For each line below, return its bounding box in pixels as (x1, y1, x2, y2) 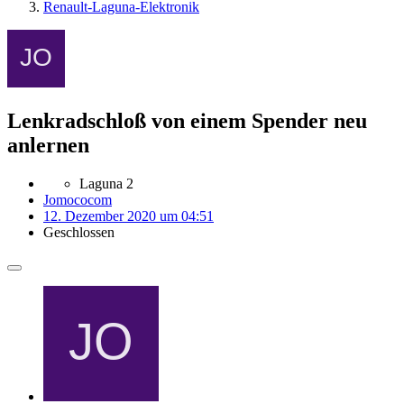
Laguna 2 (79, 175, 133, 191)
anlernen (7, 133, 89, 157)
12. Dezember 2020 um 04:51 (43, 207, 214, 224)
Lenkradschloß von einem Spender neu (7, 108, 367, 133)
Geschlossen (43, 224, 115, 240)
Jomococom (43, 191, 112, 207)
